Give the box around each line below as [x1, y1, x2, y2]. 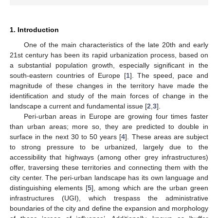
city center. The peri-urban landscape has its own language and [10, 173, 208, 182]
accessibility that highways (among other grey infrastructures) [10, 153, 208, 161]
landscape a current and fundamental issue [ [10, 102, 147, 110]
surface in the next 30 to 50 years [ [10, 132, 122, 141]
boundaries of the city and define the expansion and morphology [10, 204, 208, 212]
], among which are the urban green [91, 183, 208, 192]
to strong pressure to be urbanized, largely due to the [10, 143, 208, 151]
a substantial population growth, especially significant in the [10, 61, 208, 69]
